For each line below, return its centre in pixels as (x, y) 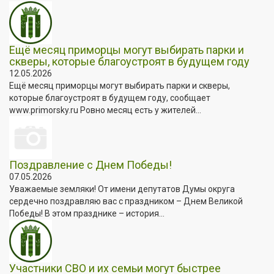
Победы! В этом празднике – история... (87, 213)
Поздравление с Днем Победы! (91, 165)
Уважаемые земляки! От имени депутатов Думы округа (122, 189)
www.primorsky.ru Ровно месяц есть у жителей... (105, 110)
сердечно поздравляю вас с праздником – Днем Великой (126, 201)
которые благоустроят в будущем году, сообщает (110, 98)
